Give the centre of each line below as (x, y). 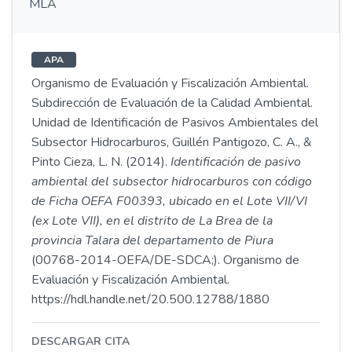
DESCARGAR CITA (81, 341)
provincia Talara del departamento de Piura (152, 240)
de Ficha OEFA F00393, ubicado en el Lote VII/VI (169, 201)
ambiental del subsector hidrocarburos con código (172, 181)
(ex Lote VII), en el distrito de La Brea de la (152, 221)
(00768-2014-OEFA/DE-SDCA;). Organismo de (165, 260)
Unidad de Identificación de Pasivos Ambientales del (175, 123)
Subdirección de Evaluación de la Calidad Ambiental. (172, 103)
